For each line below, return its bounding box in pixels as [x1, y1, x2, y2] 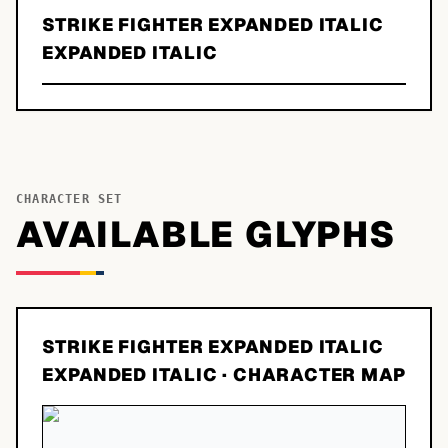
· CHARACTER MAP [217, 363, 406, 386]
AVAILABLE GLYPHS [16, 211, 397, 258]
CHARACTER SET [16, 192, 123, 206]
